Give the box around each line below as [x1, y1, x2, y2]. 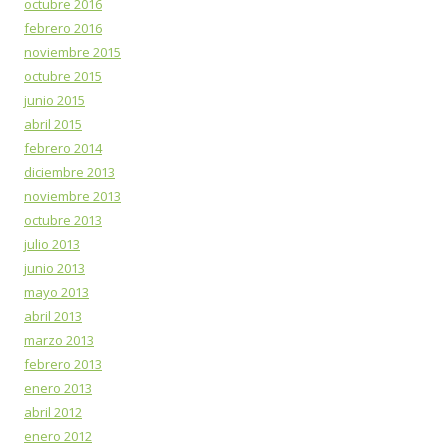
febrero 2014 [24, 138, 102, 157]
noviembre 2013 [24, 186, 121, 205]
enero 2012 [24, 426, 92, 445]
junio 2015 [24, 90, 85, 109]
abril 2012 [24, 402, 82, 421]
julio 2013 [24, 234, 80, 253]
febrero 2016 [24, 18, 102, 37]
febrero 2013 [24, 354, 102, 373]
